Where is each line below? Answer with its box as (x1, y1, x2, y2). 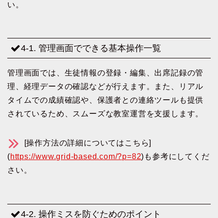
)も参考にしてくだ (141, 152, 210, 161)
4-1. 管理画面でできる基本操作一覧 (21, 43, 161, 54)
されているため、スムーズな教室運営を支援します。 (7, 109, 204, 118)
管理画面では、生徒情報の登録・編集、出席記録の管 (7, 69, 204, 77)
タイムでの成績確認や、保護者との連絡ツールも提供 (7, 96, 204, 105)
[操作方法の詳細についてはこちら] (21, 139, 152, 147)
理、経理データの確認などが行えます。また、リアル (7, 82, 204, 91)
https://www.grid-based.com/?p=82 (10, 152, 142, 161)
